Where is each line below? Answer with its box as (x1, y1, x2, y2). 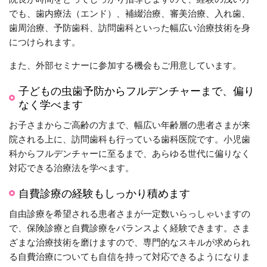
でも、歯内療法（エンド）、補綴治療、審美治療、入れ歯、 (9, 7, 250, 18)
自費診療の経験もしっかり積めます (18, 186, 190, 200)
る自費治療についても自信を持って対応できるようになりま (9, 250, 250, 262)
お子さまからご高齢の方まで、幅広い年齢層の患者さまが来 (9, 119, 250, 130)
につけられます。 (9, 36, 80, 47)
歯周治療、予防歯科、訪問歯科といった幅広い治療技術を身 (9, 21, 250, 33)
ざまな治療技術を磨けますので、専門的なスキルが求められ (9, 236, 250, 247)
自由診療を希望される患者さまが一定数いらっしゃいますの (9, 207, 250, 219)
